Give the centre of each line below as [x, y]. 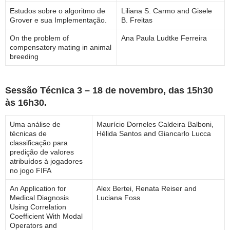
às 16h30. [26, 103]
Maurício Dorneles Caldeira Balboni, [155, 124]
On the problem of [39, 38]
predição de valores [42, 152]
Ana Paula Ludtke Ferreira [164, 38]
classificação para [39, 143]
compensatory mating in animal [61, 47]
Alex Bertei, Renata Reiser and [147, 189]
